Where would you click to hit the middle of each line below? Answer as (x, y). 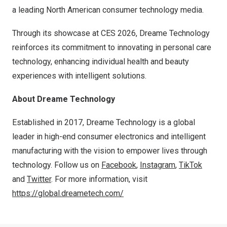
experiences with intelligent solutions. (79, 76)
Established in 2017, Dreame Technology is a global (104, 123)
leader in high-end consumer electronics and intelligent (109, 137)
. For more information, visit (99, 179)
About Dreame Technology (64, 99)
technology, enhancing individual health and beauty (101, 62)
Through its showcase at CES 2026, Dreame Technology (111, 33)
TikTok (191, 165)
